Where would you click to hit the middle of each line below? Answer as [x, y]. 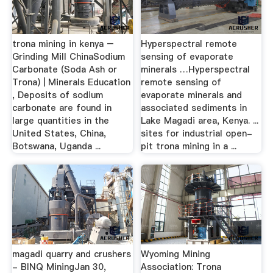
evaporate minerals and [192, 95]
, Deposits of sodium [57, 95]
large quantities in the [60, 120]
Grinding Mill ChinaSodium [68, 56]
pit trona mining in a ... [189, 146]
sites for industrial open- [197, 133]
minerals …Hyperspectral [196, 69]
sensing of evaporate [187, 56]
